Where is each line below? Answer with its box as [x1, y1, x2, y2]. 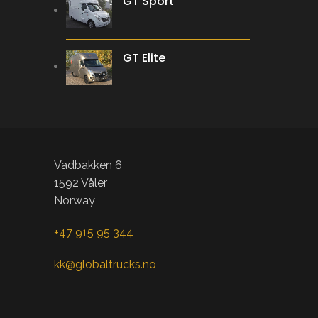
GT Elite [123, 49, 165, 66]
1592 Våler [54, 175, 107, 190]
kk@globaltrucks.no [54, 257, 156, 271]
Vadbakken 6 [54, 158, 122, 172]
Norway [54, 193, 95, 207]
